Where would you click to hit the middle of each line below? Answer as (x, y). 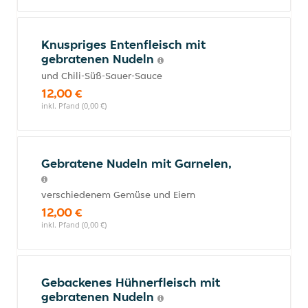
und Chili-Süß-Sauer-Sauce (102, 76)
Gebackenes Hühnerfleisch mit (131, 282)
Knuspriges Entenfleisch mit (123, 44)
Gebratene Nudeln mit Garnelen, (136, 163)
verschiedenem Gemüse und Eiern (118, 195)
